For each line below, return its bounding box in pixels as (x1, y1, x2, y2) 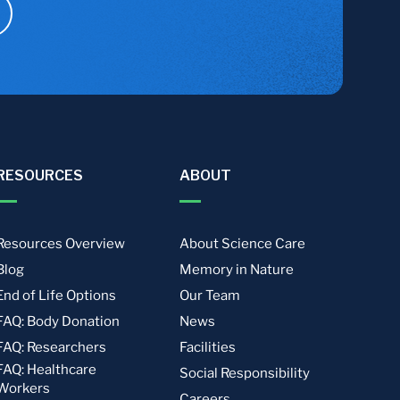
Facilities (179, 339, 237, 355)
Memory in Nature (179, 262, 295, 278)
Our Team (179, 287, 241, 304)
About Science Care (179, 236, 306, 252)
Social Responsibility (179, 365, 311, 381)
